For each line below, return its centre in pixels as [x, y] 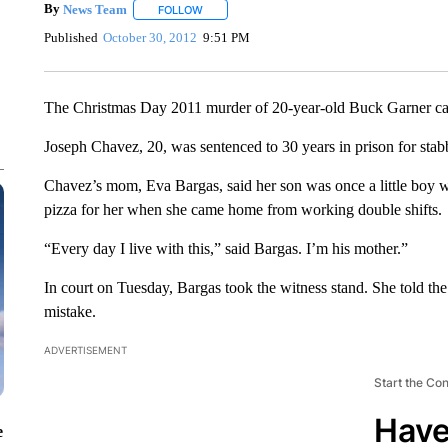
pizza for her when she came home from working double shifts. [242, 209]
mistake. [69, 311]
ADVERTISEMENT [85, 350]
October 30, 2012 [150, 37]
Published [70, 37]
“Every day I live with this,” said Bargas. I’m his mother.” [225, 248]
